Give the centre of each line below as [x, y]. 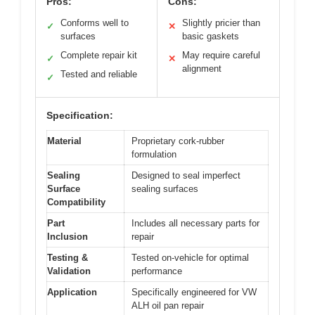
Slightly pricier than [221, 22]
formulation [154, 154]
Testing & [67, 257]
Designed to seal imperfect [186, 175]
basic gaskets [211, 36]
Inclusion [67, 236]
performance [157, 271]
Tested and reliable [99, 74]
